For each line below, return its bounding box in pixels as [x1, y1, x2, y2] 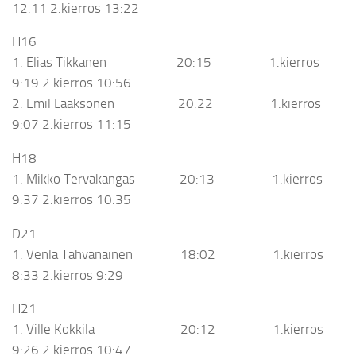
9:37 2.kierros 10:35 [12, 191, 131, 207]
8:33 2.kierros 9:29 [12, 266, 123, 283]
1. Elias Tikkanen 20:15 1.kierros [12, 54, 319, 71]
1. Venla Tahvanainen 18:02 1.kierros [12, 246, 323, 262]
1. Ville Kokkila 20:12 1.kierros [12, 321, 323, 338]
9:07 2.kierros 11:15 [12, 116, 131, 133]
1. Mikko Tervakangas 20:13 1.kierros [12, 170, 323, 187]
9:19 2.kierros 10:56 [12, 75, 131, 91]
